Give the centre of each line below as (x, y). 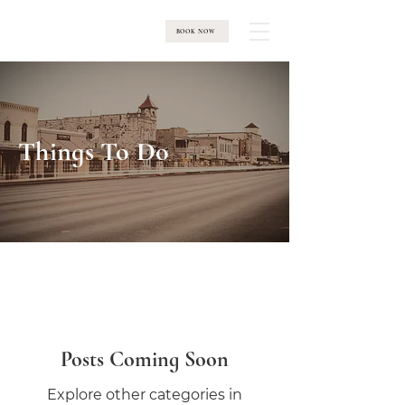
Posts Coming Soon (145, 359)
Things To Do (94, 151)
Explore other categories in (145, 395)
